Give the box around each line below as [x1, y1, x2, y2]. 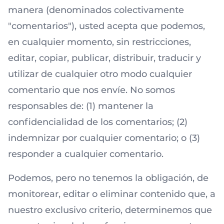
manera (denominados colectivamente [8, 4, 184, 15]
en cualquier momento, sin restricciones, [8, 36, 191, 47]
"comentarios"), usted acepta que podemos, [8, 20, 205, 31]
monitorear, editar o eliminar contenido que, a [8, 188, 215, 199]
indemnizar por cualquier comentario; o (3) [8, 132, 200, 143]
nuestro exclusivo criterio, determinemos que [8, 204, 212, 215]
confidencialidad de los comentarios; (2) [8, 116, 187, 127]
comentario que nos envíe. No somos [8, 84, 175, 95]
